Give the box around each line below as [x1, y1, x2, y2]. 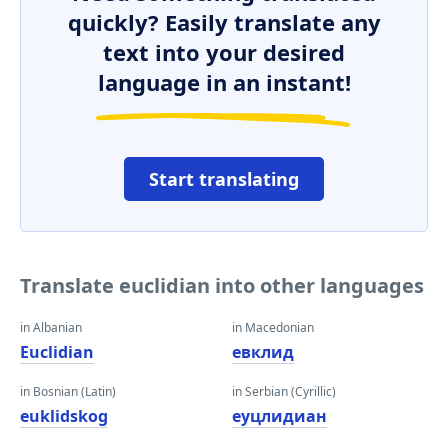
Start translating [149, 167, 299, 191]
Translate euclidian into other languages [20, 272, 424, 299]
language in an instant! [97, 67, 351, 97]
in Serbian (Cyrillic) [232, 383, 336, 400]
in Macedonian [232, 319, 314, 336]
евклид [232, 341, 294, 363]
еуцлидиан [232, 405, 327, 427]
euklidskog [20, 405, 108, 427]
